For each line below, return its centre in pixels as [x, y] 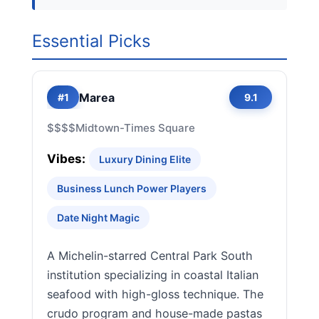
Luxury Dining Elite [145, 159]
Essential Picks [91, 41]
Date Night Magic [98, 218]
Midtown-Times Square [135, 128]
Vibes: [66, 159]
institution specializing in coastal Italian [153, 275]
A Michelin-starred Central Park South [150, 256]
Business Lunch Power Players [132, 188]
